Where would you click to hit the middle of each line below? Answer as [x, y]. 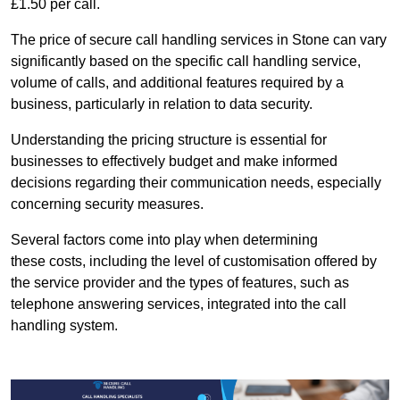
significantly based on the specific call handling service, [186, 62]
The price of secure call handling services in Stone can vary [199, 40]
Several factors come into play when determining [164, 240]
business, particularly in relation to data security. [162, 104]
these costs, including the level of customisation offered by [194, 262]
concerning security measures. [107, 204]
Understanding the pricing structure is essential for [169, 140]
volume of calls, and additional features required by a [177, 83]
